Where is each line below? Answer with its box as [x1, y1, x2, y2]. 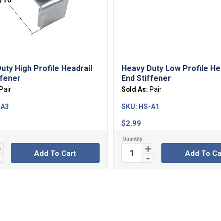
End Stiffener [121, 74, 172, 83]
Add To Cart [34, 149, 76, 158]
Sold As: [121, 85, 150, 94]
